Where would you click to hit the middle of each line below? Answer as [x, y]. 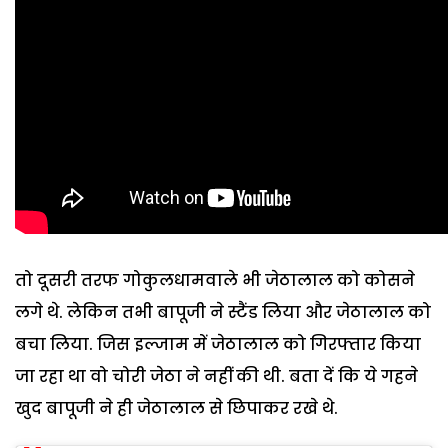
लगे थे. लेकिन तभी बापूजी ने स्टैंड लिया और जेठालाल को [223, 312]
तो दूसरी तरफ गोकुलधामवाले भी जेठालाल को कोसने [215, 280]
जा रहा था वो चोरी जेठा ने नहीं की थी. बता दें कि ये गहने [216, 376]
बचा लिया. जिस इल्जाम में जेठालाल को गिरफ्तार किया [218, 344]
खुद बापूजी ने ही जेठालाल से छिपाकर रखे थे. [176, 408]
